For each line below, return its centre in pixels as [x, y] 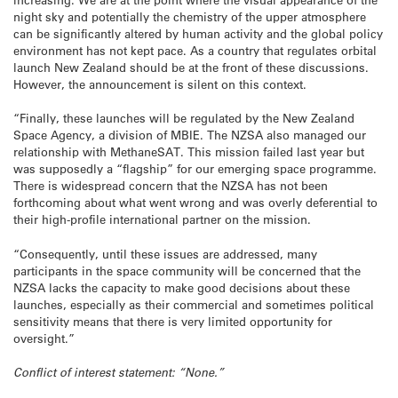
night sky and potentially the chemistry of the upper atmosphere [190, 17]
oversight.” [44, 338]
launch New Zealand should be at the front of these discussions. [191, 68]
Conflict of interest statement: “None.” [119, 372]
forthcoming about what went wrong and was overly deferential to [195, 203]
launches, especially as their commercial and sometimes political [194, 304]
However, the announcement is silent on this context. [160, 84]
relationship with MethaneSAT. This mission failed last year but [189, 152]
